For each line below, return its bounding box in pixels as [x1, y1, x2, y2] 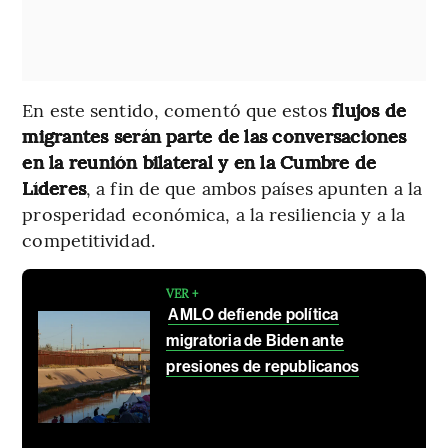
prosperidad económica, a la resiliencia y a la [22, 200, 405, 226]
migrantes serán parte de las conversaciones [22, 122, 407, 148]
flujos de [326, 96, 407, 122]
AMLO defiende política [168, 304, 339, 324]
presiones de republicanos [166, 356, 360, 376]
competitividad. [22, 226, 155, 252]
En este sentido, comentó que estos [22, 96, 327, 122]
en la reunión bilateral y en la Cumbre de [22, 148, 377, 174]
